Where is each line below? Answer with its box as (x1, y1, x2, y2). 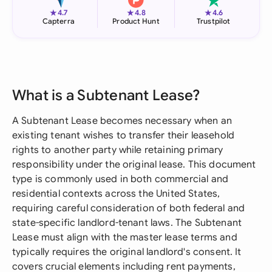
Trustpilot (197, 16, 231, 25)
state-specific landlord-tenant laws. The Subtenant (12, 217, 242, 229)
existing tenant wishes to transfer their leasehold (12, 129, 235, 141)
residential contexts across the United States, (12, 188, 220, 200)
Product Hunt (112, 16, 160, 25)
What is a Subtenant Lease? (12, 86, 200, 104)
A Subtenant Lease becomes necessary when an (12, 115, 232, 127)
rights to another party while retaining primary (12, 144, 223, 156)
